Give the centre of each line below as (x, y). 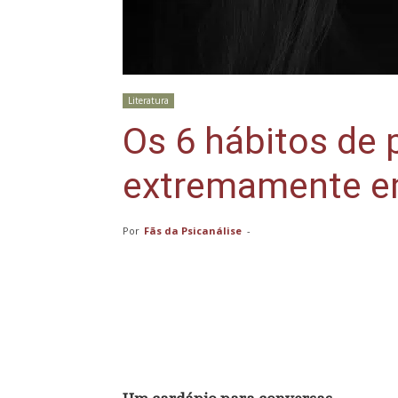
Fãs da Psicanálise (193, 231)
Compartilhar (202, 327)
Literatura (148, 100)
